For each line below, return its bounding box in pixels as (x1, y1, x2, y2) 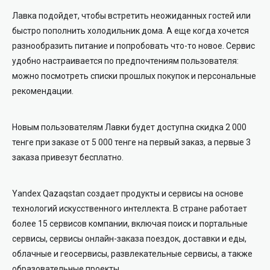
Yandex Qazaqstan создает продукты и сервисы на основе (12, 188, 243, 198)
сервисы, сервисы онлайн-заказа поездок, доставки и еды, (12, 233, 246, 243)
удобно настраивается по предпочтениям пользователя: (12, 55, 239, 66)
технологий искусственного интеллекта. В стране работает (12, 203, 247, 213)
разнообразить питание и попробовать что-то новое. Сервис (12, 40, 255, 51)
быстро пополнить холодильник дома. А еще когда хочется (12, 25, 249, 36)
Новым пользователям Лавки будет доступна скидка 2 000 (12, 122, 246, 132)
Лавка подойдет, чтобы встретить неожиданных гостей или (12, 10, 251, 20)
